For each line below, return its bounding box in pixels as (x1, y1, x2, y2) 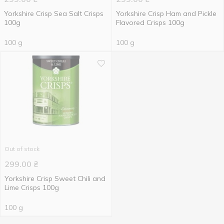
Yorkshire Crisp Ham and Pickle (116, 9, 216, 18)
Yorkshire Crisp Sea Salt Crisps (4, 9, 103, 18)
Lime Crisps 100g (4, 183, 59, 192)
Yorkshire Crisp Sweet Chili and (4, 174, 105, 183)
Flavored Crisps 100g (116, 18, 184, 27)
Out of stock (4, 145, 39, 152)
